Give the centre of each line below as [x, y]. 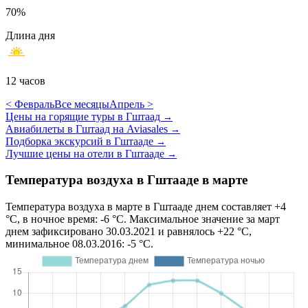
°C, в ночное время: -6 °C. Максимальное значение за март [143, 219]
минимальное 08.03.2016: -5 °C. [79, 244]
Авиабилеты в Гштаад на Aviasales [88, 129]
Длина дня [30, 35]
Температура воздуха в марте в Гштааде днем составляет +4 [146, 207]
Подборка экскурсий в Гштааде [81, 141]
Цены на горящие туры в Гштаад [84, 116]
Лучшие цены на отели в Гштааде [86, 153]
